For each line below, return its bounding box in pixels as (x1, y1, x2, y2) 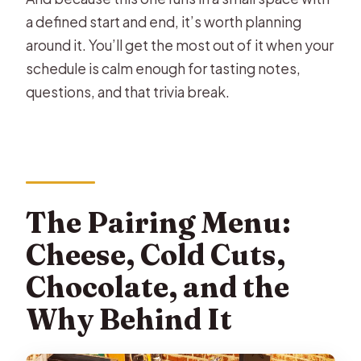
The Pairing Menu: (26, 204, 292, 240)
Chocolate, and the (26, 268, 290, 305)
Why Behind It (26, 301, 233, 337)
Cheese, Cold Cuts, (26, 236, 286, 272)
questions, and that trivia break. (26, 82, 230, 101)
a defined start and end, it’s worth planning (26, 12, 302, 31)
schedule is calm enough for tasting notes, (26, 59, 301, 77)
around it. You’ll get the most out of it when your (26, 35, 334, 54)
